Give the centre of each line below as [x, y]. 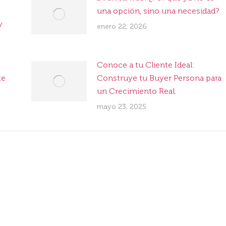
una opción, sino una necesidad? [158, 11]
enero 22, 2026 [122, 26]
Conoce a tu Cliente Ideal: [146, 65]
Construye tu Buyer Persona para [159, 78]
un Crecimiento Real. [136, 91]
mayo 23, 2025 [121, 106]
